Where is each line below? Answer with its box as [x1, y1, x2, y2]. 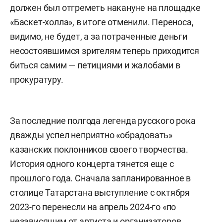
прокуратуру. [10, 74, 63, 85]
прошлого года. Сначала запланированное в [10, 172, 191, 183]
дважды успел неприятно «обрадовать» [10, 129, 172, 140]
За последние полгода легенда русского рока [10, 115, 196, 126]
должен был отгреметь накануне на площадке [10, 2, 201, 13]
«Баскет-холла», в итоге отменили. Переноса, [10, 16, 194, 27]
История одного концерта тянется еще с [10, 158, 174, 169]
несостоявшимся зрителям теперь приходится [10, 45, 199, 56]
